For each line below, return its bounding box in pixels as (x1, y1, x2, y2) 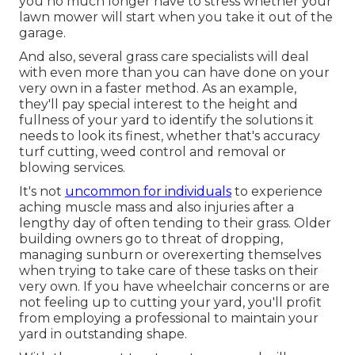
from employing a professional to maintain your (19, 310, 319, 326)
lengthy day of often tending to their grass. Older (19, 215, 331, 231)
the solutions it (220, 112, 314, 128)
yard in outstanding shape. (19, 326, 187, 342)
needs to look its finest (19, 128, 161, 143)
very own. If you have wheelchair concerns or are (19, 278, 330, 294)
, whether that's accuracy (161, 128, 320, 143)
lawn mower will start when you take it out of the (19, 9, 333, 25)
